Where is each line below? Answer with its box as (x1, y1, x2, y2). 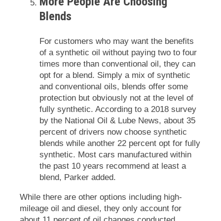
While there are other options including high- (20, 192, 182, 202)
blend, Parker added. (39, 172, 116, 182)
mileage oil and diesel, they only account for (20, 203, 182, 213)
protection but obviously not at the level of (39, 93, 193, 103)
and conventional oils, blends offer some (39, 81, 188, 91)
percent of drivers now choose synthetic (39, 127, 187, 137)
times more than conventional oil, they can (39, 59, 195, 69)
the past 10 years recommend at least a (39, 161, 186, 171)
